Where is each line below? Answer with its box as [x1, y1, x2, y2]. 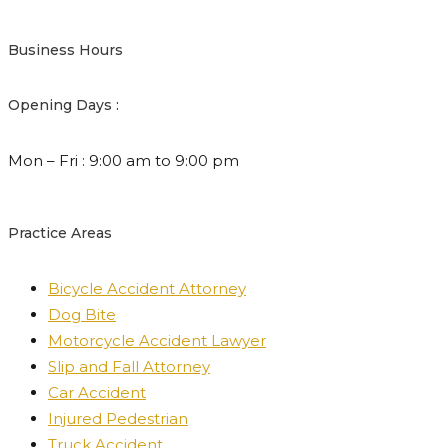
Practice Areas [8, 223, 112, 242]
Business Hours [8, 41, 123, 60]
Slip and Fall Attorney [48, 357, 210, 377]
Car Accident [48, 383, 146, 403]
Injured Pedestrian [48, 409, 188, 429]
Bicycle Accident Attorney [48, 279, 246, 299]
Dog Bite [48, 305, 116, 325]
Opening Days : [8, 95, 119, 114]
